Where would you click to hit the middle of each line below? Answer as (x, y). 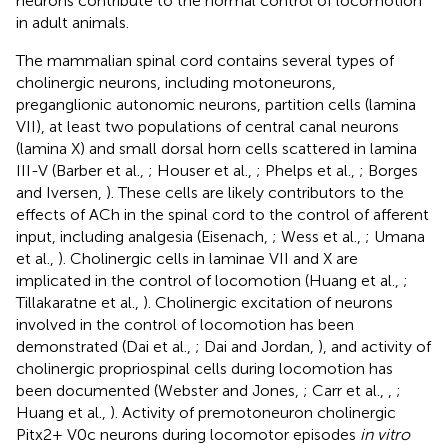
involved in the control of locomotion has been (185, 324)
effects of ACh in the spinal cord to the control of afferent (222, 214)
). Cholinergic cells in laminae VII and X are (208, 258)
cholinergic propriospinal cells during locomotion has (204, 368)
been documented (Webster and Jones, (159, 390)
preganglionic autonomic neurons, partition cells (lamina (216, 104)
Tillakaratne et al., (79, 302)
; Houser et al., (202, 170)
